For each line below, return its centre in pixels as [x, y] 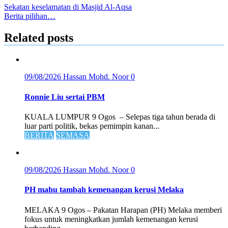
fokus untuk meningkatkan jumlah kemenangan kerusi [111, 219]
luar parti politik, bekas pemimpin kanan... [92, 126]
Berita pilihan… [30, 16]
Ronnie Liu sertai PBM [65, 97]
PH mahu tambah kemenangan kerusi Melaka [104, 190]
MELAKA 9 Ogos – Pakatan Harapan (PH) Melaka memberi [123, 210]
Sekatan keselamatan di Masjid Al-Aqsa [68, 7]
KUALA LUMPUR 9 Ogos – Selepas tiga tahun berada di [120, 117]
